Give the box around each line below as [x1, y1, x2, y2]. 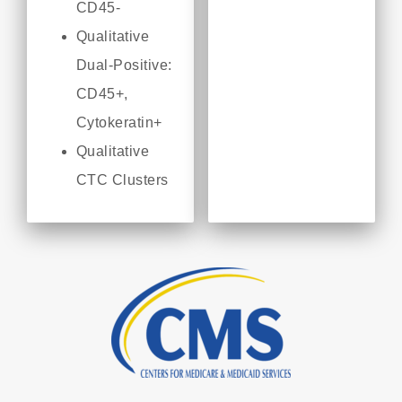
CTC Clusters [75, 171, 173, 188]
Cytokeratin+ [75, 114, 170, 130]
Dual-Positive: [75, 57, 172, 73]
